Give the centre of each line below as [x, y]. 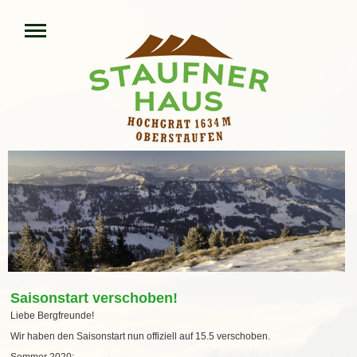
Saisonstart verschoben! [94, 298]
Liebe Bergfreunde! [52, 316]
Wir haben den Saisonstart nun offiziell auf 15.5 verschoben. [140, 337]
